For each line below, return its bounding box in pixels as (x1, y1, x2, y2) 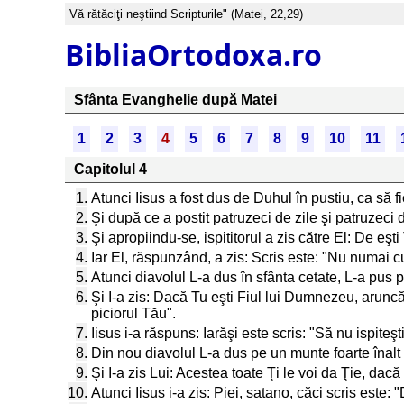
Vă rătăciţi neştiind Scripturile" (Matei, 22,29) (69, 7, 303, 21)
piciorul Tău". (91, 306, 176, 321)
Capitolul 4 (74, 161, 147, 177)
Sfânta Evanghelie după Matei (74, 92, 277, 107)
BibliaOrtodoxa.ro (65, 34, 322, 74)
